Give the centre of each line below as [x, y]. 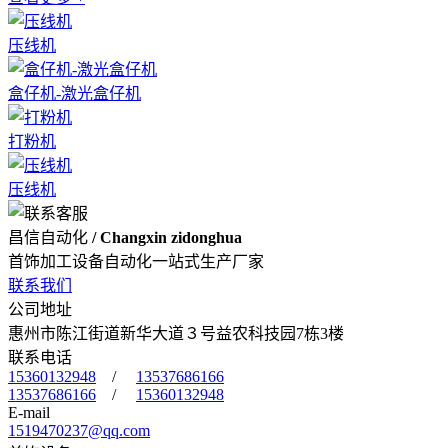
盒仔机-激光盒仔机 [74, 93]
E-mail [29, 412]
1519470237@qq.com [79, 430]
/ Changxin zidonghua [167, 237]
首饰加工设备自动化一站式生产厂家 [136, 261]
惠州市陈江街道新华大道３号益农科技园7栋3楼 [176, 333]
